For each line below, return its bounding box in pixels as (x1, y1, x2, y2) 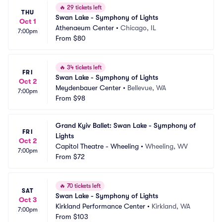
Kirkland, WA (152, 202, 190, 210)
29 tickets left (65, 4, 102, 11)
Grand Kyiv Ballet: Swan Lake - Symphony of (55, 121, 196, 129)
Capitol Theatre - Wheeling (55, 142, 139, 150)
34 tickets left (65, 64, 102, 71)
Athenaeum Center (55, 24, 114, 32)
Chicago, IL (120, 24, 156, 32)
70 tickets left (65, 182, 101, 189)
